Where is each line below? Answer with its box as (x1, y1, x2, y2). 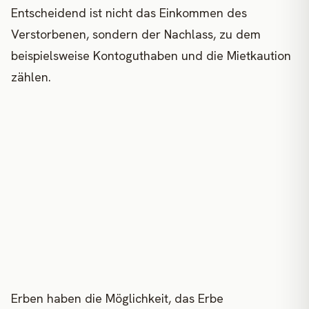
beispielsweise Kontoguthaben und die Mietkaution (11, 48, 291, 64)
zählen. (11, 69, 51, 86)
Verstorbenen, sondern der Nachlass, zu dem (11, 26, 261, 43)
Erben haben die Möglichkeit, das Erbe (11, 290, 223, 307)
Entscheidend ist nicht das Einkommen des (11, 5, 247, 21)
